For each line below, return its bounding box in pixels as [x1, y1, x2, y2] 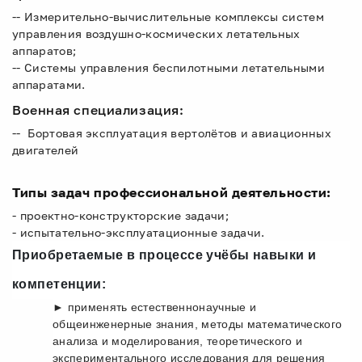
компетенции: [12, 277, 107, 291]
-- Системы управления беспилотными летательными [12, 61, 326, 74]
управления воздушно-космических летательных [12, 27, 301, 40]
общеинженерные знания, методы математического [53, 318, 343, 330]
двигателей [12, 143, 79, 157]
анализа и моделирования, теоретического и [53, 335, 303, 347]
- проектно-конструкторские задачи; [12, 208, 229, 222]
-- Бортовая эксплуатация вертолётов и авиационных [12, 126, 332, 140]
